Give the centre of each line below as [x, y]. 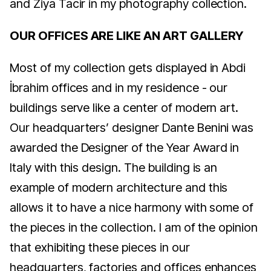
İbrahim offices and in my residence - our [119, 88]
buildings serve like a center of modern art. [124, 108]
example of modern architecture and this [119, 188]
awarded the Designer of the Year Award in [125, 148]
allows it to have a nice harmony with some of [132, 208]
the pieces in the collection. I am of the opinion [134, 228]
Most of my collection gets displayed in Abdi [128, 68]
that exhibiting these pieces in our [100, 248]
